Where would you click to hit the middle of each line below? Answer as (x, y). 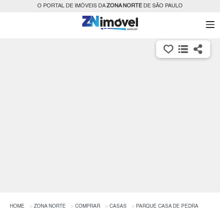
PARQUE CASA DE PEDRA (167, 206)
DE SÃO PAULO (162, 6)
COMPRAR (88, 206)
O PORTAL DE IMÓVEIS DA (72, 6)
